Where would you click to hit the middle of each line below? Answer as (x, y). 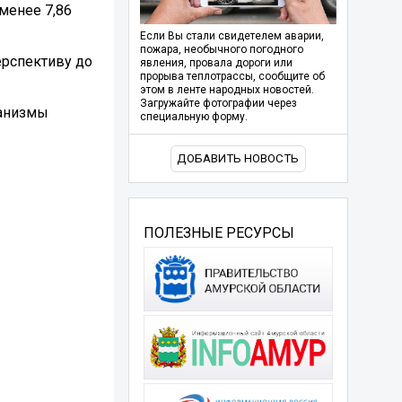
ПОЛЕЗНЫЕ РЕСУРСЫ (218, 232)
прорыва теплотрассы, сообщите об (232, 77)
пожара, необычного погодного (221, 50)
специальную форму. (193, 117)
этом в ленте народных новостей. (227, 90)
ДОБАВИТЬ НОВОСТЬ (238, 159)
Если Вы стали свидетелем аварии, (232, 36)
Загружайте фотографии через (218, 104)
